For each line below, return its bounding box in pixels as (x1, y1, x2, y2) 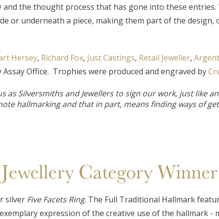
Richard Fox (41, 52, 83, 63)
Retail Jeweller (138, 52, 190, 63)
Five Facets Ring (26, 194, 85, 205)
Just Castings (87, 52, 135, 63)
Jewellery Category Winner (1, 157, 218, 185)
